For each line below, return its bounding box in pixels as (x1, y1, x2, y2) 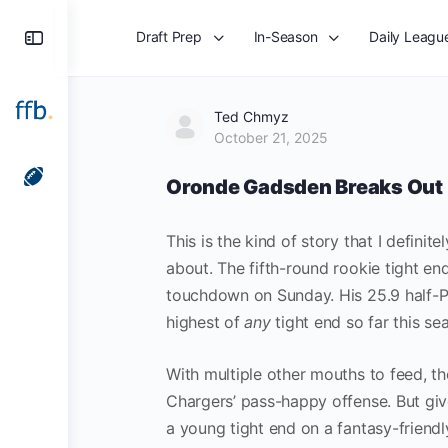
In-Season (253, 28, 318, 45)
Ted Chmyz (214, 108, 289, 125)
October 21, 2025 (214, 129, 328, 146)
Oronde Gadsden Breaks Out (166, 175, 443, 199)
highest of (166, 312, 245, 332)
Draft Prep (136, 28, 202, 45)
